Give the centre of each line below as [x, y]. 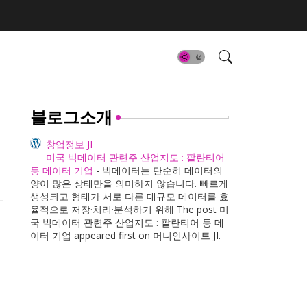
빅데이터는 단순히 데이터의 [162, 170]
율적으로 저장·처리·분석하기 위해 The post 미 [129, 209]
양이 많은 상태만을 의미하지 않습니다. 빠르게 [129, 183]
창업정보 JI [69, 144]
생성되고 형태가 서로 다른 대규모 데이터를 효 [129, 196]
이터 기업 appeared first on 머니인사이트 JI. [125, 235]
